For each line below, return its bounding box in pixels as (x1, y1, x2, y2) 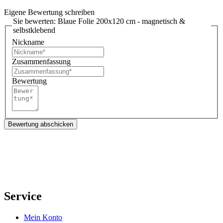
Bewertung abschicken (8, 120, 73, 128)
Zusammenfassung (12, 57, 71, 66)
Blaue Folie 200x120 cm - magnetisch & (58, 17, 185, 26)
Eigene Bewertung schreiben (4, 8, 95, 17)
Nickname (12, 38, 44, 47)
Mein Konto (24, 213, 62, 222)
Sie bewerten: (13, 17, 58, 26)
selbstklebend (13, 26, 55, 35)
